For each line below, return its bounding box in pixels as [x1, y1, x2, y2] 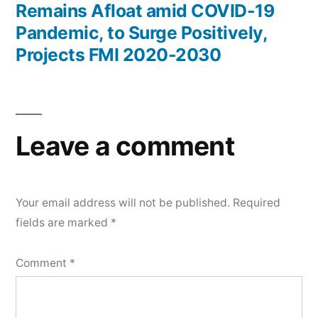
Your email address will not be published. [16, 196, 230, 209]
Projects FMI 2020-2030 [16, 44, 221, 65]
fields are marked [16, 216, 111, 229]
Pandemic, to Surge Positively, [16, 22, 268, 43]
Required [233, 196, 280, 209]
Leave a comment [16, 130, 234, 162]
